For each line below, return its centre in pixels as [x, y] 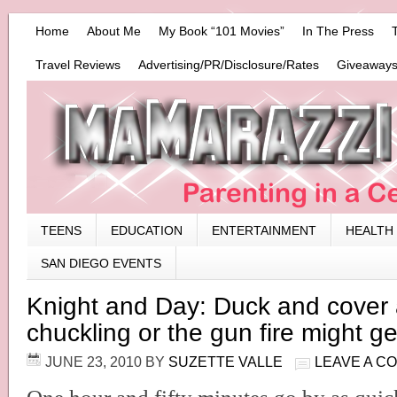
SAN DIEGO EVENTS [101, 263]
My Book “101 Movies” [222, 31]
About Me [114, 31]
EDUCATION [147, 230]
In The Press [338, 31]
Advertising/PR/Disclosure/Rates [229, 65]
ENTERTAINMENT [264, 230]
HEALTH [370, 230]
